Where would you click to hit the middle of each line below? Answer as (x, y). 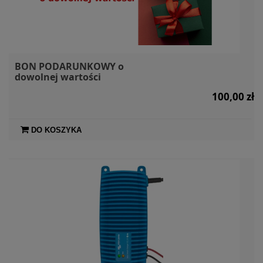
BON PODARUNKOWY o (69, 66)
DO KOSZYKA (56, 130)
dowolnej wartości (58, 77)
